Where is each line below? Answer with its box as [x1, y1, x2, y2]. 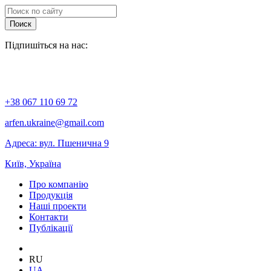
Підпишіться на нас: [5, 40, 88, 50]
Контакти [29, 212, 68, 222]
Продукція [29, 190, 73, 200]
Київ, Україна [5, 158, 61, 169]
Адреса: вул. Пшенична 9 [5, 138, 109, 148]
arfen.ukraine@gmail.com [5, 117, 104, 128]
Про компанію [29, 179, 88, 189]
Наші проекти [29, 201, 87, 211]
